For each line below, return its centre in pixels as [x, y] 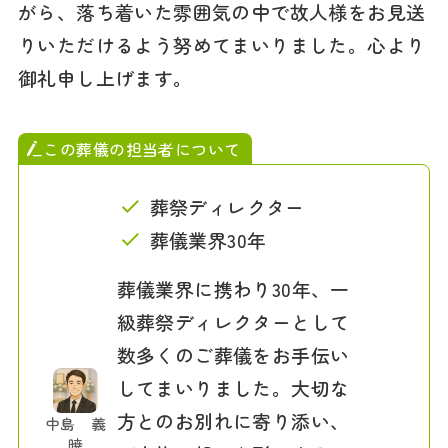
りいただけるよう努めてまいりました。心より [221, 44]
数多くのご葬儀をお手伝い [233, 355]
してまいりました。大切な [233, 388]
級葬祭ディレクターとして [233, 322]
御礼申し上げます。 [105, 77]
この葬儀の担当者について [142, 148]
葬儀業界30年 [208, 239]
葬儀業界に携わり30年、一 [233, 289]
